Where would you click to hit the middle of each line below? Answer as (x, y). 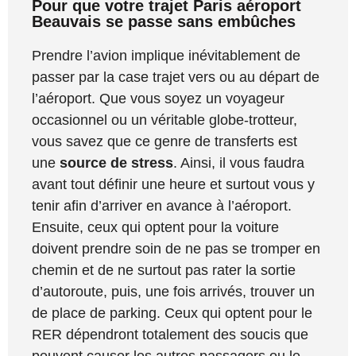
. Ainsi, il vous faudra (239, 163)
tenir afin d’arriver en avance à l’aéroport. (162, 206)
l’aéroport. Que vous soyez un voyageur (158, 99)
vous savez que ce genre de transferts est (164, 142)
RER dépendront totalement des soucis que (170, 335)
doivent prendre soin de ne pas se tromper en (176, 249)
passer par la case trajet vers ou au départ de (176, 77)
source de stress (116, 163)
